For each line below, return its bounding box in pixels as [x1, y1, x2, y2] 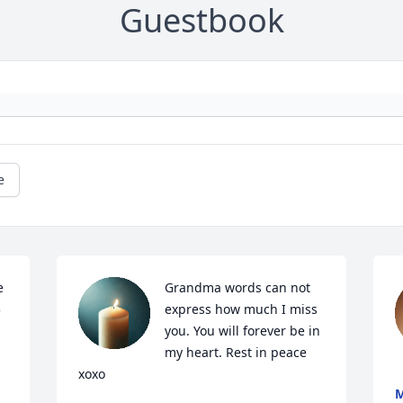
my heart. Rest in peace [165, 344, 308, 361]
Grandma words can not [165, 279, 311, 296]
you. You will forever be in [165, 322, 321, 339]
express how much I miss [165, 300, 318, 318]
